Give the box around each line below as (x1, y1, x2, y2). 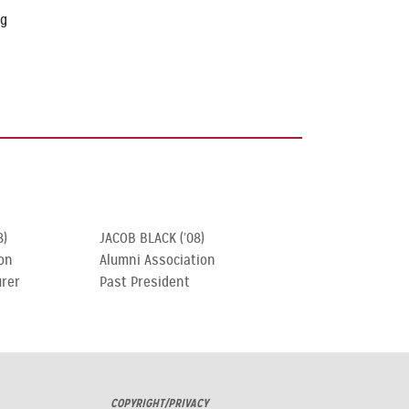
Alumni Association (100, 251, 215, 269)
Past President (100, 273, 190, 291)
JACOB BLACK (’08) (100, 229, 204, 247)
